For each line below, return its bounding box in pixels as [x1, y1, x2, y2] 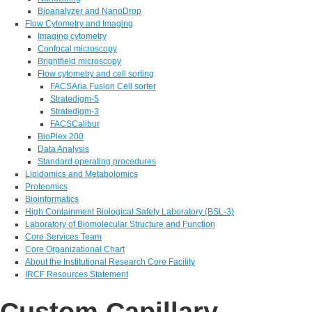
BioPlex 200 [38, 131, 84, 141]
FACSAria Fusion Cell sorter [50, 81, 156, 91]
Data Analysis [38, 143, 89, 154]
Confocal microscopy [38, 43, 117, 54]
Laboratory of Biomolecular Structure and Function [25, 219, 215, 229]
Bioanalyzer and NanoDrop [38, 6, 141, 16]
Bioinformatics [25, 194, 79, 204]
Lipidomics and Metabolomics [25, 169, 138, 179]
